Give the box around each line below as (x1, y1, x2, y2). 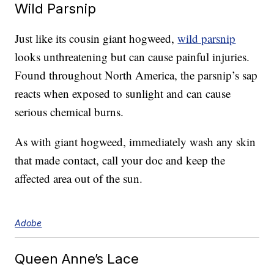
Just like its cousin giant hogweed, (15, 31, 178, 46)
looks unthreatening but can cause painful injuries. (15, 49, 250, 65)
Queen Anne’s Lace (15, 250, 139, 267)
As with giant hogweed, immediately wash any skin (15, 134, 256, 150)
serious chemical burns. (15, 104, 124, 120)
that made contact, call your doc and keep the (15, 152, 226, 168)
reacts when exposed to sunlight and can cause (15, 86, 231, 102)
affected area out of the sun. (15, 171, 143, 187)
